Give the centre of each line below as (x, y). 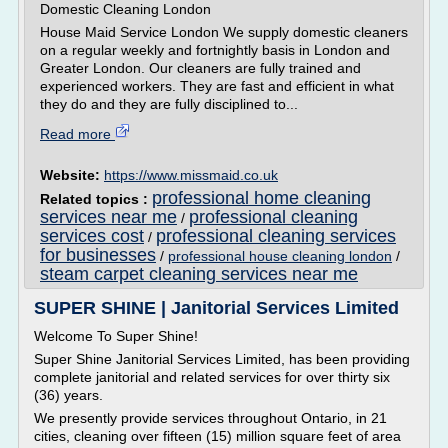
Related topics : (96, 199)
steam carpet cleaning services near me (199, 274)
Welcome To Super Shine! (116, 336)
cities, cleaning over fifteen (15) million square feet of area (217, 436)
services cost (92, 236)
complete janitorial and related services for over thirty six (212, 377)
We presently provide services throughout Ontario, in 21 (210, 418)
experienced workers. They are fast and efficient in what (217, 86)
